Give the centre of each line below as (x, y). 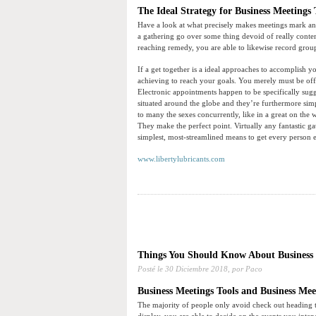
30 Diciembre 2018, (197, 269)
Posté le (151, 269)
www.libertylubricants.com (181, 159)
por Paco (246, 269)
